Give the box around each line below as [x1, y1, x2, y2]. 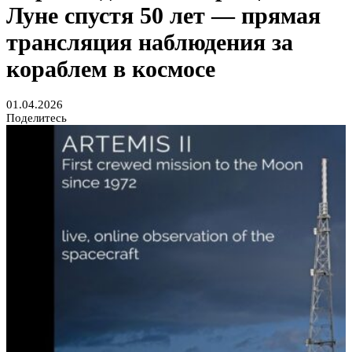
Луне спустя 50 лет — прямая [6, 2, 321, 29]
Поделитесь [6, 112, 67, 125]
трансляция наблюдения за [6, 29, 293, 56]
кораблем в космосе [6, 56, 215, 82]
